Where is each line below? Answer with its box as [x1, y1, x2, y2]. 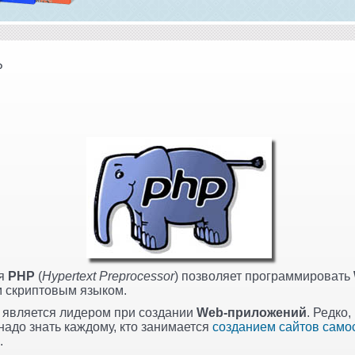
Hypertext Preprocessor [42, 269, 174, 283]
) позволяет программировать [174, 269, 353, 283]
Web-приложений [197, 305, 307, 319]
